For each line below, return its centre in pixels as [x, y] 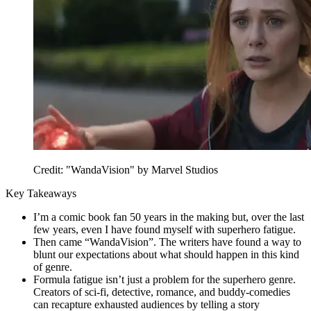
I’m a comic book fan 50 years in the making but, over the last [169, 217]
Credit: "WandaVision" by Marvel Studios [126, 169]
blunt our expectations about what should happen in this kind [166, 254]
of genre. [53, 267]
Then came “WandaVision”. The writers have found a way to [167, 242]
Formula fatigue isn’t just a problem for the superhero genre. [165, 279]
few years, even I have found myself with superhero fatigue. [165, 229]
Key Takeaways [41, 193]
